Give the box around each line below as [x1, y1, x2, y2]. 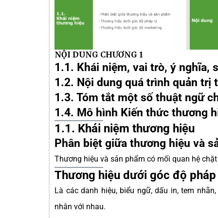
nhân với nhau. [54, 202, 106, 211]
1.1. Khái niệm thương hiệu [54, 122, 195, 135]
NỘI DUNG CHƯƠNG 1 [54, 50, 143, 59]
